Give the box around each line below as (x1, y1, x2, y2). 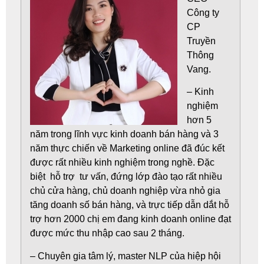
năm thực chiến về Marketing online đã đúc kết (30, 143, 225, 154)
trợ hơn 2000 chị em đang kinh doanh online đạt (30, 214, 231, 225)
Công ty (187, 8, 219, 18)
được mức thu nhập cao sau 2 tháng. (30, 228, 184, 239)
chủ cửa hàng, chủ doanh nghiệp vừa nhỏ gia (30, 186, 220, 196)
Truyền (187, 36, 216, 46)
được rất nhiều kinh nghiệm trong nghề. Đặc (30, 157, 214, 168)
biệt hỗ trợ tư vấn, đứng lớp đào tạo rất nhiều (30, 171, 222, 182)
